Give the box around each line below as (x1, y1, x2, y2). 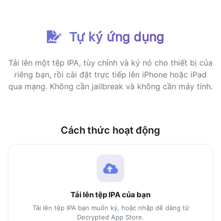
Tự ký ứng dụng (65, 29, 164, 44)
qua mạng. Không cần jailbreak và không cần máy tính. (8, 81, 213, 91)
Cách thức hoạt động (60, 124, 161, 136)
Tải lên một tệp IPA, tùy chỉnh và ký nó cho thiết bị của (8, 58, 213, 68)
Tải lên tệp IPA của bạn (71, 190, 150, 199)
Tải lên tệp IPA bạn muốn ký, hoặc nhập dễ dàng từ (32, 204, 189, 212)
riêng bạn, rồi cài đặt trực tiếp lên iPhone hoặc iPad (14, 70, 207, 79)
